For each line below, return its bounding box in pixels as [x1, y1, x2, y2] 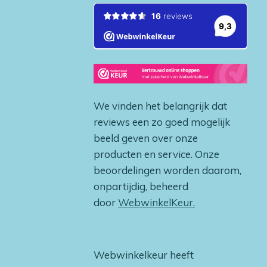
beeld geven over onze [94, 132, 198, 144]
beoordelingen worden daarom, [94, 164, 241, 176]
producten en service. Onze [94, 148, 219, 160]
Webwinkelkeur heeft [94, 249, 194, 261]
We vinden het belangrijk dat [94, 100, 227, 112]
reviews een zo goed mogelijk [94, 116, 230, 128]
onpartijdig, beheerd [94, 180, 188, 193]
